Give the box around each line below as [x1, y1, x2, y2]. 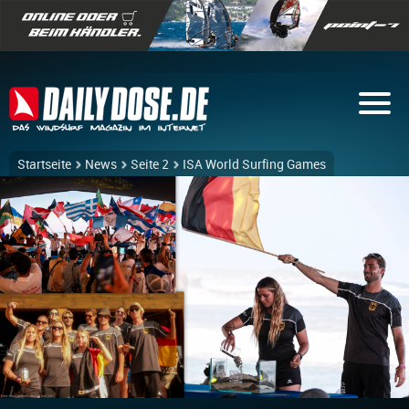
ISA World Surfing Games [183, 157, 326, 172]
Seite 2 [131, 157, 169, 172]
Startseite [17, 157, 71, 172]
